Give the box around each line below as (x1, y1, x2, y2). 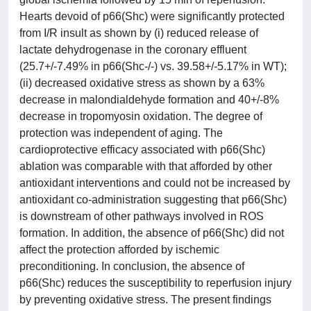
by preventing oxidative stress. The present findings (19, 294, 271, 305)
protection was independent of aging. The (19, 127, 223, 139)
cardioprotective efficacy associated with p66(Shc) (19, 144, 265, 155)
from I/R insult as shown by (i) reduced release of (19, 27, 258, 39)
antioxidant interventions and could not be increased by (19, 177, 290, 189)
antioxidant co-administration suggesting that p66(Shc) (19, 194, 287, 205)
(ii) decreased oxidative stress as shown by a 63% (19, 77, 264, 89)
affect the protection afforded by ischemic (19, 244, 219, 255)
